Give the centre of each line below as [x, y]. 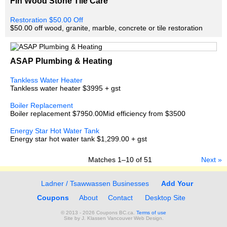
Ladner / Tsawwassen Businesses [94, 184]
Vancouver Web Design [135, 218]
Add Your [177, 184]
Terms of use [151, 213]
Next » [212, 160]
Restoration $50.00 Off [47, 20]
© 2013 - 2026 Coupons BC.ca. [99, 213]
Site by [72, 218]
